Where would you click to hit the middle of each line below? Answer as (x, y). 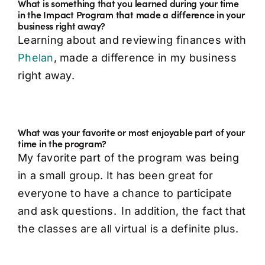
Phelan (35, 57)
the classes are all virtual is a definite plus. (128, 228)
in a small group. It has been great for (115, 175)
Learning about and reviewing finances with (132, 40)
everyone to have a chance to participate (125, 193)
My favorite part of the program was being (128, 157)
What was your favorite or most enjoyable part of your (131, 132)
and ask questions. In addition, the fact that (132, 211)
